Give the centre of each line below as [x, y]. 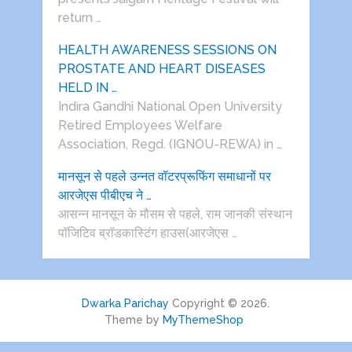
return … [79, 18]
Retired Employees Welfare [140, 126]
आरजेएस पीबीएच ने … [104, 196]
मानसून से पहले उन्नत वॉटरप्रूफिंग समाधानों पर [164, 177]
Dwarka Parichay [126, 304]
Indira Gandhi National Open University [170, 107]
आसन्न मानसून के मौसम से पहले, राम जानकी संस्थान [175, 214]
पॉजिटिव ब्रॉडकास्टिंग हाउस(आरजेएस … [147, 233]
